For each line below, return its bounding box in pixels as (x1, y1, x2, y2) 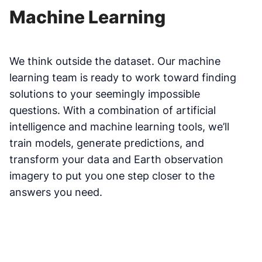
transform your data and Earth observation (9, 153, 223, 166)
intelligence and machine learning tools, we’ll (9, 120, 229, 133)
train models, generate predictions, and (9, 136, 204, 149)
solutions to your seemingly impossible (9, 87, 200, 100)
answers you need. (9, 185, 102, 198)
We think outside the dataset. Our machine (9, 54, 220, 67)
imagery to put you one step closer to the (9, 169, 215, 182)
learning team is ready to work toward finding (9, 71, 236, 84)
